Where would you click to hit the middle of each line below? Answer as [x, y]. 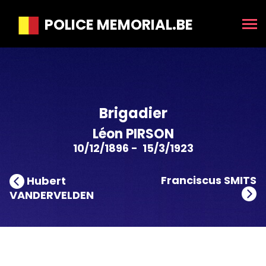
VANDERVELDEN [52, 195]
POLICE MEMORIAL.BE [116, 25]
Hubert [45, 180]
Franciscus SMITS [209, 180]
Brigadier [133, 113]
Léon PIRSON [133, 134]
